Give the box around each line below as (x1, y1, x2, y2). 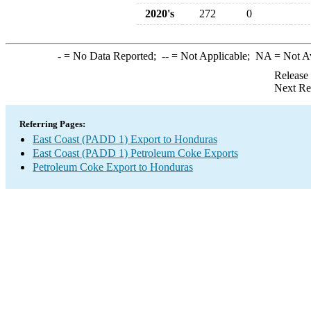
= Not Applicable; (168, 50, 255, 62)
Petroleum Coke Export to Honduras (33, 161, 193, 173)
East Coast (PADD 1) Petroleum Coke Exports (33, 147, 238, 159)
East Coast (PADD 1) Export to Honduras (33, 133, 217, 145)
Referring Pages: (19, 119, 85, 129)
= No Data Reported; (60, 50, 162, 62)
